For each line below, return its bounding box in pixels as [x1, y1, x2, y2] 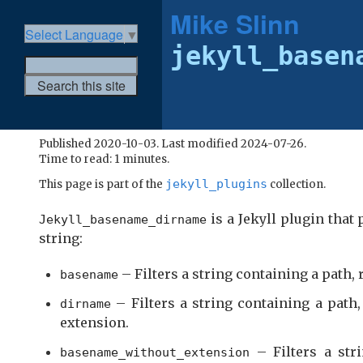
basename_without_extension [60, 344, 250, 359]
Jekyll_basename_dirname [39, 211, 207, 226]
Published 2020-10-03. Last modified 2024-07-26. [39, 136, 306, 151]
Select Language [25, 25, 123, 45]
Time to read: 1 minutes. [39, 152, 169, 166]
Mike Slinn [170, 5, 300, 42]
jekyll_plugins [165, 176, 267, 190]
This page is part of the [39, 177, 165, 191]
